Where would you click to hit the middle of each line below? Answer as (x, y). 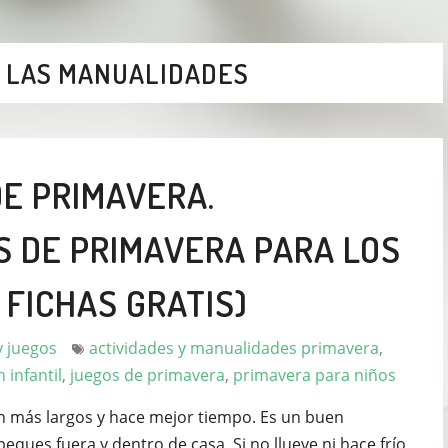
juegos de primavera (147, 374)
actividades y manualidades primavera (234, 347)
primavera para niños (314, 374)
